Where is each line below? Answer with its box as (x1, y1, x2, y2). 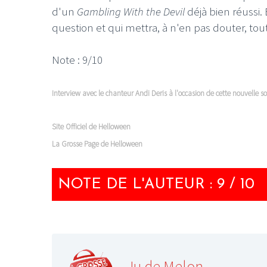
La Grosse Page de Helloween (52, 138, 142, 149)
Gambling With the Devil (77, 4, 185, 18)
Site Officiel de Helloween (52, 121, 131, 132)
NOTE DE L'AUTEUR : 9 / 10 (58, 176, 254, 192)
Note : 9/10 (52, 52, 103, 67)
